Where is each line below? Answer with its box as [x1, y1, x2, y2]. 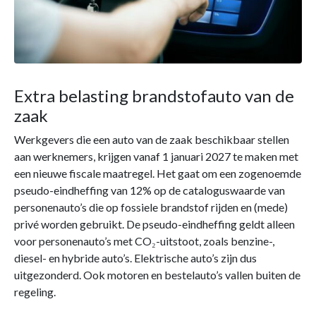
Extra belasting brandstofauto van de [14, 85, 294, 107]
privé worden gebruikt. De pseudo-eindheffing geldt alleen [14, 217, 295, 231]
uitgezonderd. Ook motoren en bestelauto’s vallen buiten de [14, 268, 300, 282]
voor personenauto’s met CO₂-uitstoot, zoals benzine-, [14, 234, 274, 248]
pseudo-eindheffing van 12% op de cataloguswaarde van [14, 183, 285, 197]
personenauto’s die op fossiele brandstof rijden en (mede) [14, 200, 288, 214]
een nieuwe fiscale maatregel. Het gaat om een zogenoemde [14, 166, 301, 181]
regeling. [14, 285, 56, 299]
